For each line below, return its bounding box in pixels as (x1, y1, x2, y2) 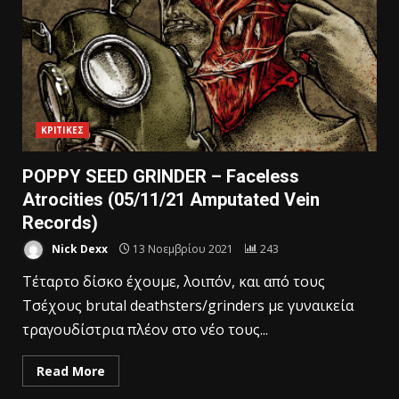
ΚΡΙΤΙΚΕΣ (41, 124, 84, 136)
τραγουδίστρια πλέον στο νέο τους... (22, 320, 268, 339)
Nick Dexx (49, 240, 108, 256)
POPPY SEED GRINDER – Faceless (22, 166, 299, 187)
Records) (22, 212, 98, 233)
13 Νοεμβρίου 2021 (130, 240, 236, 256)
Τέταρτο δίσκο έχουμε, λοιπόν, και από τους (22, 272, 325, 291)
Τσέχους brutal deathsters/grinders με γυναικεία (22, 296, 354, 315)
